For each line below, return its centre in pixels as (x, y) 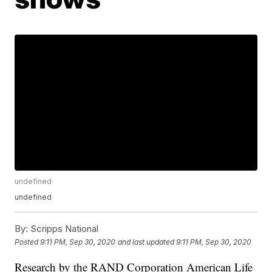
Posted (28, 242)
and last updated (146, 242)
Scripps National (63, 229)
